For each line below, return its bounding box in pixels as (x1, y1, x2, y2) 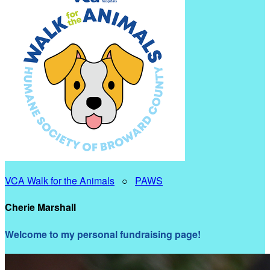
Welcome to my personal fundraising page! (5, 227, 201, 241)
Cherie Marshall (5, 200, 76, 215)
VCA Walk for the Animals (5, 174, 115, 187)
